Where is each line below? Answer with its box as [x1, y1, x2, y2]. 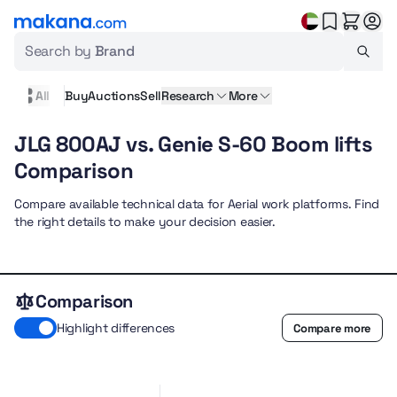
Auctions [88, 88, 141, 104]
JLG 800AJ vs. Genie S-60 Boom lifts [14, 130, 373, 158]
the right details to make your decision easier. [14, 214, 276, 230]
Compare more [293, 320, 371, 336]
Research [161, 88, 214, 104]
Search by [25, 42, 95, 60]
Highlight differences [57, 320, 175, 336]
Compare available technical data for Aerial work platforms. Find [14, 196, 380, 212]
